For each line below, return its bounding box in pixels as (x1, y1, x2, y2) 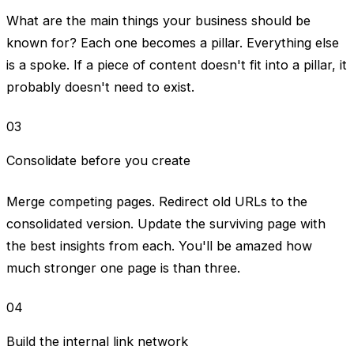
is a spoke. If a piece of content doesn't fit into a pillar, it (6, 56, 347, 73)
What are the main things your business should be (6, 12, 311, 28)
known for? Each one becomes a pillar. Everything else (6, 34, 339, 51)
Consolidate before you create (6, 152, 190, 168)
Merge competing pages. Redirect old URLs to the (6, 193, 307, 209)
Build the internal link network (6, 333, 188, 349)
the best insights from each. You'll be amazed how (6, 237, 312, 254)
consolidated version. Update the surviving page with (6, 215, 326, 232)
